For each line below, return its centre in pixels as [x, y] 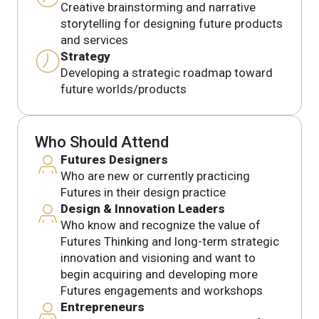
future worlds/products [124, 89]
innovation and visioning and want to [158, 257]
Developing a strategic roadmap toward [167, 72]
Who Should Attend [102, 142]
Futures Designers [114, 159]
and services [94, 40]
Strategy [85, 56]
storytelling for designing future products [172, 23]
